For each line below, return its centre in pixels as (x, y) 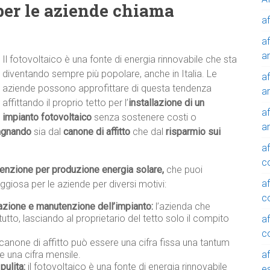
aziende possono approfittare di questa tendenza (107, 89)
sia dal (47, 132)
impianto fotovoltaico (47, 118)
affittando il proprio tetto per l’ (65, 103)
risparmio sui (193, 132)
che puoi (183, 170)
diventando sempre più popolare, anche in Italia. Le (110, 74)
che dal (148, 132)
